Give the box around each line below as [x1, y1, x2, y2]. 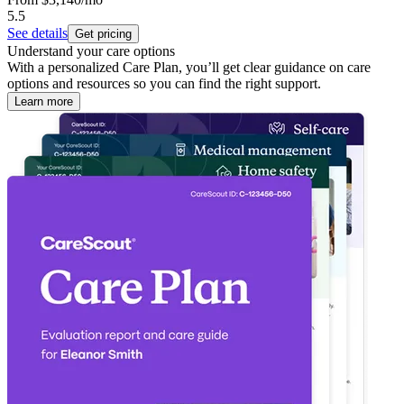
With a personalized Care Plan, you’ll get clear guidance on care [7, 59, 371, 75]
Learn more [14, 94, 73, 108]
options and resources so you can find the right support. [7, 75, 321, 91]
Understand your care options [7, 42, 175, 59]
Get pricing [75, 26, 132, 41]
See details [7, 24, 68, 41]
